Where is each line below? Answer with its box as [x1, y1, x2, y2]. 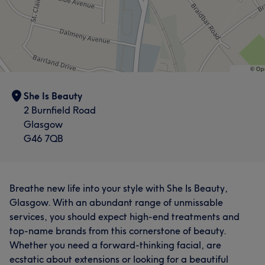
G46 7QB [24, 132, 63, 144]
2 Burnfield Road [24, 104, 96, 116]
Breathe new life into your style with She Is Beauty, [9, 182, 228, 194]
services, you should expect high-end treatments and [9, 211, 240, 222]
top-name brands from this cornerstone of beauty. [9, 225, 226, 237]
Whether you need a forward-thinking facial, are [9, 239, 221, 251]
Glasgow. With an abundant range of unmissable [9, 196, 223, 208]
